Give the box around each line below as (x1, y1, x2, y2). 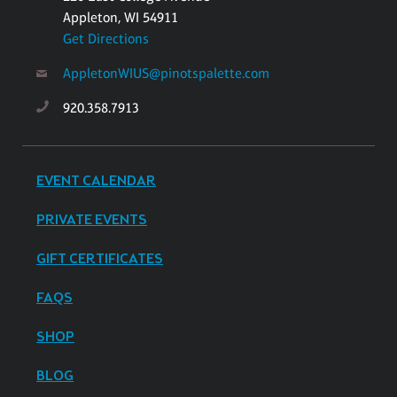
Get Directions (63, 29, 149, 47)
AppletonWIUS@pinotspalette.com (63, 64, 269, 82)
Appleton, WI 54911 (63, 8, 178, 26)
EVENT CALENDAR (36, 171, 156, 191)
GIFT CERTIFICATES (36, 249, 163, 269)
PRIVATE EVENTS (36, 210, 147, 230)
